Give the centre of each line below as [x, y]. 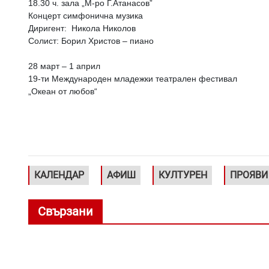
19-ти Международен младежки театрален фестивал [133, 79]
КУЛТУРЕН [183, 175]
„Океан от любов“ [63, 91]
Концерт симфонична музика [86, 16]
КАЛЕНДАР [59, 175]
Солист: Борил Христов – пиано [91, 41]
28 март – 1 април [64, 66]
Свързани [65, 211]
